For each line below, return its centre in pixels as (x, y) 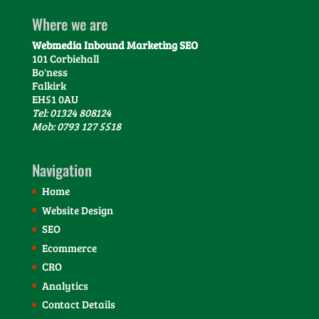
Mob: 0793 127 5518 (76, 126)
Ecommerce (69, 247)
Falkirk (49, 85)
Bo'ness (49, 72)
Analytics (65, 285)
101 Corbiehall (65, 58)
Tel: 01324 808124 (71, 113)
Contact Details (78, 304)
